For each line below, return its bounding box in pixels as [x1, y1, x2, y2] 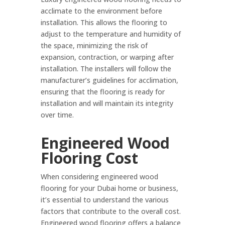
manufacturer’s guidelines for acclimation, [40, 75, 178, 85]
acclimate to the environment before [40, 6, 162, 16]
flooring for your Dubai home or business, [40, 183, 178, 193]
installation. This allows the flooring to [40, 18, 167, 28]
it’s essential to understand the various [40, 195, 169, 205]
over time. [40, 110, 74, 120]
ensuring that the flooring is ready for [40, 87, 165, 97]
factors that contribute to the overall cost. [40, 206, 181, 216]
